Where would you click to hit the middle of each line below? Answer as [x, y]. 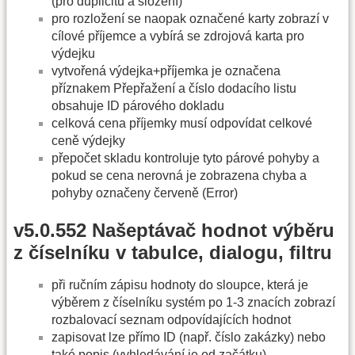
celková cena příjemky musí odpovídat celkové [182, 123]
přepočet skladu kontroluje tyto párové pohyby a [185, 158]
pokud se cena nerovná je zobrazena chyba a [179, 175]
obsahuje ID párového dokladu [138, 105]
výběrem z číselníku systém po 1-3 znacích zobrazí [193, 303]
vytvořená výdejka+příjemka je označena [166, 71]
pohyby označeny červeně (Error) [145, 193]
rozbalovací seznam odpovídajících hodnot [171, 320]
